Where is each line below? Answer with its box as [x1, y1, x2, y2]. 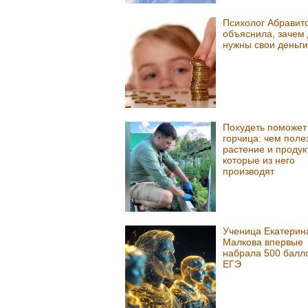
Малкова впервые [222, 236, 303, 248]
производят [222, 165, 274, 177]
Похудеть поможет [222, 121, 307, 133]
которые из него [222, 154, 295, 166]
